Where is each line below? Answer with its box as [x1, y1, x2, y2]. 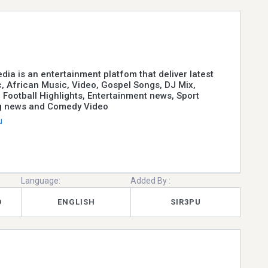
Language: [21, 175, 61, 185]
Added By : [130, 175, 171, 185]
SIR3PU [170, 197, 201, 207]
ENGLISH [57, 197, 95, 207]
